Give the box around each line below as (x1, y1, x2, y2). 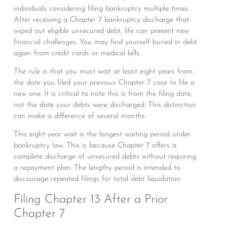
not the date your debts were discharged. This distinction (13, 101, 196, 109)
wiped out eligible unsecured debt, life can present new (13, 27, 189, 35)
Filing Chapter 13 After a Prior (13, 193, 168, 206)
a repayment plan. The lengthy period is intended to (13, 164, 180, 172)
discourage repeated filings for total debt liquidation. (13, 175, 181, 183)
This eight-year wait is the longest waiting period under (13, 131, 191, 139)
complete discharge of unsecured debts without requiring (13, 153, 196, 161)
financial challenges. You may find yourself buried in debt (13, 38, 197, 46)
